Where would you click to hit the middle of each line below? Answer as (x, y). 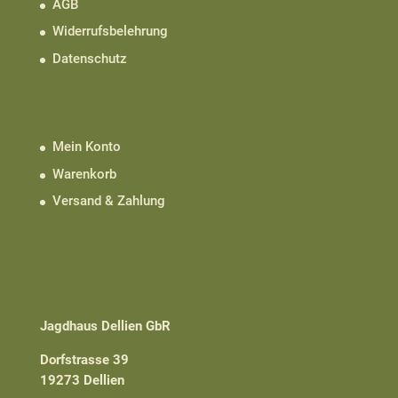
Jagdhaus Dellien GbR (105, 326)
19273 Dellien (82, 381)
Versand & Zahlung (108, 201)
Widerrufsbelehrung (110, 32)
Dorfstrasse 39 (84, 360)
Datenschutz (89, 58)
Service (67, 120)
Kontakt (68, 299)
